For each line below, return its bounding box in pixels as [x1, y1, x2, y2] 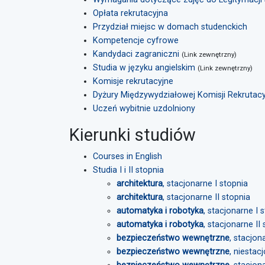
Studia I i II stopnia [93, 165, 164, 175]
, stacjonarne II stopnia [163, 192, 250, 202]
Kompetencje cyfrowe [93, 35, 179, 46]
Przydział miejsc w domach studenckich [93, 22, 247, 32]
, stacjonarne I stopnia [163, 179, 248, 189]
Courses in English [93, 151, 162, 161]
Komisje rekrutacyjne [93, 76, 173, 86]
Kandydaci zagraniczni [93, 49, 179, 59]
